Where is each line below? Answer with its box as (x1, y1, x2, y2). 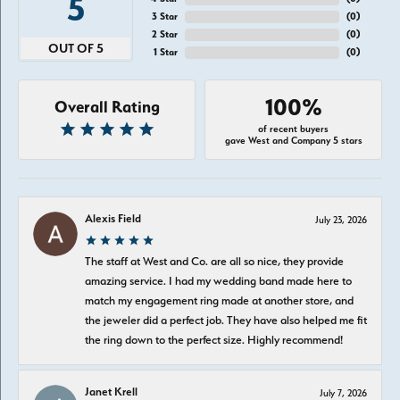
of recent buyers (258, 123, 329, 135)
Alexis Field (85, 211, 141, 225)
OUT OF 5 (47, 40, 104, 56)
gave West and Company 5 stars (224, 135, 362, 146)
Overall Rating (54, 97, 160, 116)
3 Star (152, 11, 179, 22)
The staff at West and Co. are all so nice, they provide (85, 254, 344, 268)
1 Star (154, 46, 179, 58)
